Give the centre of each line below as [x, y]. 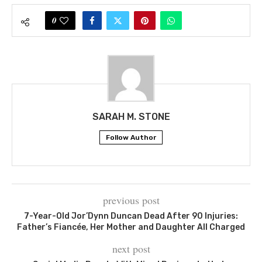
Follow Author [131, 137]
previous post [131, 200]
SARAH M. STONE [131, 116]
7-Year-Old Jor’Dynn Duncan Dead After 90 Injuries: [131, 216]
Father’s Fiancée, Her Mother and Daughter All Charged [131, 227]
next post [131, 248]
